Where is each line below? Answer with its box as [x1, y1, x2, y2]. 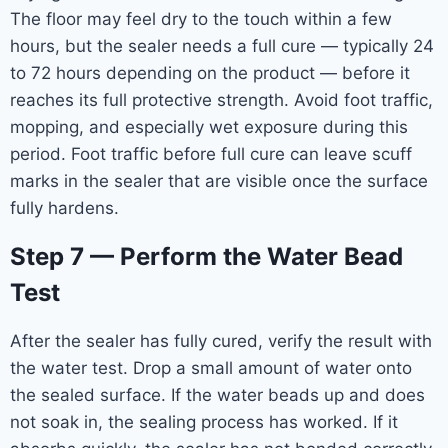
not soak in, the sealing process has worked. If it [10, 411, 398, 432]
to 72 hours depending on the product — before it [10, 62, 410, 83]
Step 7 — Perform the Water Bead [10, 241, 403, 271]
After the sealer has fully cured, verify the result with [10, 330, 432, 351]
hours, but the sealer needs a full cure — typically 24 [10, 35, 434, 56]
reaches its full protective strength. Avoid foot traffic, [10, 89, 433, 110]
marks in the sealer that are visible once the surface [10, 170, 428, 191]
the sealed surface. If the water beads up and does [10, 384, 425, 405]
